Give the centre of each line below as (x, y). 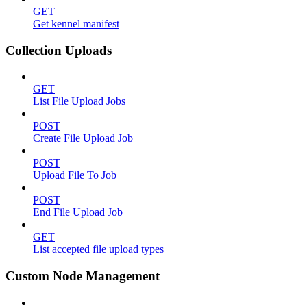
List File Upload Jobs (79, 101)
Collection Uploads (59, 50)
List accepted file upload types (98, 249)
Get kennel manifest (76, 23)
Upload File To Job (75, 175)
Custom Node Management (83, 275)
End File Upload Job (78, 212)
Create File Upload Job (83, 138)
